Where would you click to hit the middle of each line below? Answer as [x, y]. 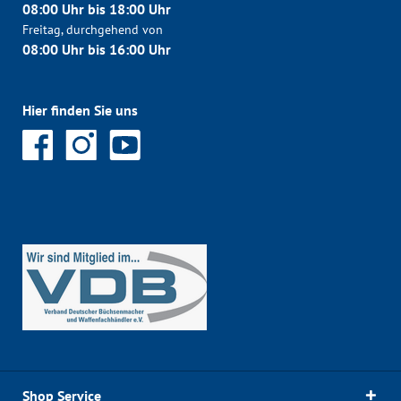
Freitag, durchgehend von [93, 29]
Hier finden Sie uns [80, 110]
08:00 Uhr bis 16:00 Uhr [97, 49]
